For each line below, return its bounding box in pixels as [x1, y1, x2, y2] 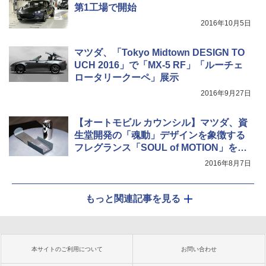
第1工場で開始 [74, 2, 137, 13]
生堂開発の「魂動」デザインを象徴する [74, 130, 245, 141]
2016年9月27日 [201, 89, 251, 98]
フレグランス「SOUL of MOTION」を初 [74, 142, 247, 153]
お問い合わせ [181, 246, 217, 253]
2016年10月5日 [201, 19, 251, 28]
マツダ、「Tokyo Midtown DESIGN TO [74, 47, 245, 58]
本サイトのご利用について [31, 246, 103, 253]
